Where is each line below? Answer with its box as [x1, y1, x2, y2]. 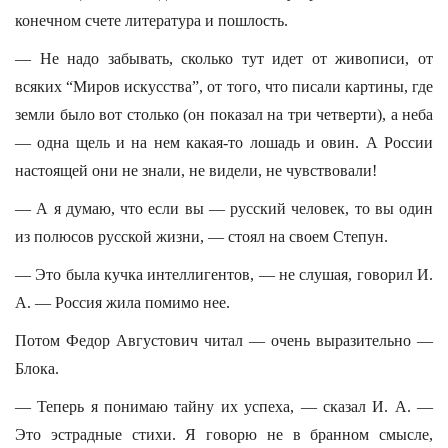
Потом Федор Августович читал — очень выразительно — [15, 332, 433, 349]
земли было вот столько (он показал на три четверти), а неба [15, 106, 433, 123]
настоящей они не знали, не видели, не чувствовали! [15, 162, 377, 179]
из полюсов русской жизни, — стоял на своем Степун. [15, 228, 388, 245]
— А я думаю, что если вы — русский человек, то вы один [15, 200, 433, 217]
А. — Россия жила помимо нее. [15, 294, 230, 311]
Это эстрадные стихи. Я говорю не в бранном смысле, [15, 426, 433, 443]
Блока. [15, 360, 59, 377]
